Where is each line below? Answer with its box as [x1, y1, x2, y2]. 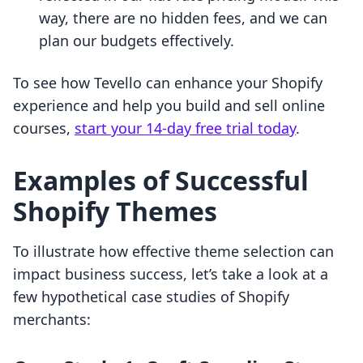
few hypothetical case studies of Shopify [13, 287, 289, 307]
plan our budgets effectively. [39, 31, 234, 51]
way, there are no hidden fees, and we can [39, 8, 327, 28]
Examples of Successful [13, 163, 309, 199]
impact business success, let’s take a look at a [13, 264, 328, 284]
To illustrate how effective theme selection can [13, 241, 334, 262]
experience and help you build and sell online [13, 96, 325, 116]
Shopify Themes [13, 194, 217, 229]
